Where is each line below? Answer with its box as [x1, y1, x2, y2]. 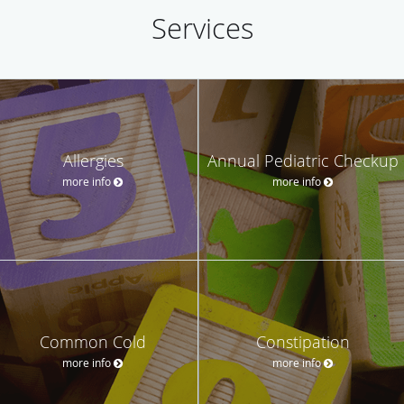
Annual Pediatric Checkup [207, 149, 399, 171]
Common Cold [40, 330, 146, 353]
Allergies [62, 149, 124, 171]
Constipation [256, 330, 350, 353]
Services [151, 9, 253, 47]
